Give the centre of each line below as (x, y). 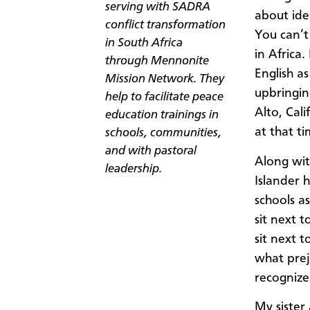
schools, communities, (163, 134)
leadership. (134, 170)
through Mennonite (157, 62)
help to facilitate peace (164, 98)
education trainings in (162, 116)
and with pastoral (151, 152)
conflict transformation (165, 26)
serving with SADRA (158, 8)
